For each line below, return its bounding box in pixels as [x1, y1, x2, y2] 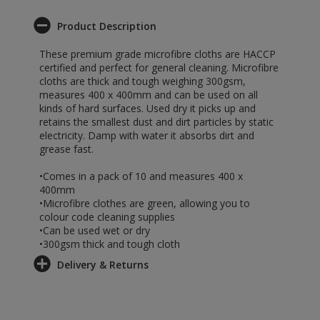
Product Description [57, 19, 156, 33]
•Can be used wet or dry [39, 224, 150, 237]
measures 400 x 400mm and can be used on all [39, 88, 258, 101]
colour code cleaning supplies [39, 210, 175, 224]
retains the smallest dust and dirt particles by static [39, 115, 274, 129]
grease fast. [39, 142, 94, 156]
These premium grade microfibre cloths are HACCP [39, 47, 276, 61]
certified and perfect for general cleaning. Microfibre [39, 61, 279, 74]
